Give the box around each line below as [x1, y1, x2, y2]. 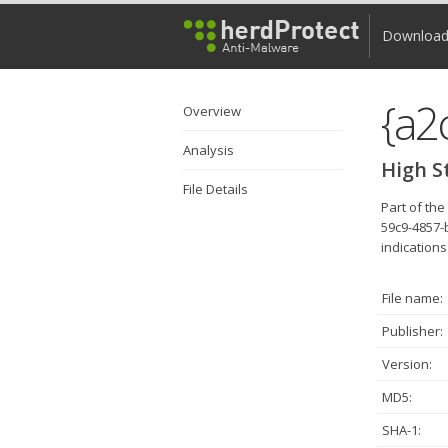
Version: [382, 355, 432, 373]
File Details [183, 180, 248, 198]
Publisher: [382, 322, 443, 340]
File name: [382, 289, 443, 307]
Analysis [183, 141, 234, 159]
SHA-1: [382, 421, 421, 439]
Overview [183, 102, 241, 120]
